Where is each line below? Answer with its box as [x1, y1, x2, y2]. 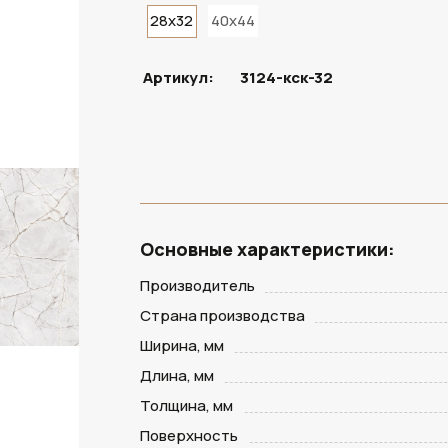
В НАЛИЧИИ [125, 15, 202, 34]
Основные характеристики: [140, 237, 396, 261]
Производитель [140, 275, 256, 296]
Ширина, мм [140, 335, 225, 356]
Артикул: [143, 67, 218, 88]
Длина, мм [140, 365, 215, 386]
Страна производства [140, 305, 306, 326]
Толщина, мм [140, 395, 234, 416]
